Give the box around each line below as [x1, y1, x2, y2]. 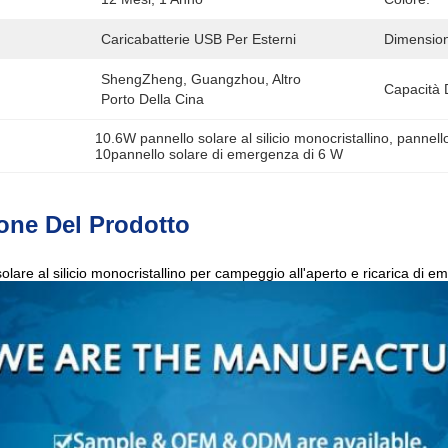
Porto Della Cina [101, 91, 204, 107]
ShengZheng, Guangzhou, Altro [101, 71, 301, 87]
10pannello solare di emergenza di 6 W [95, 146, 344, 162]
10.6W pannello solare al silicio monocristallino [95, 130, 390, 146]
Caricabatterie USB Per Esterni [101, 31, 296, 47]
